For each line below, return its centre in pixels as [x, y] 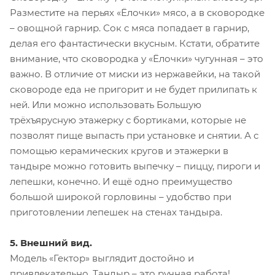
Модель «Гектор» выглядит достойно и [102, 258]
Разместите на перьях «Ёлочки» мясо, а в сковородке [137, 12]
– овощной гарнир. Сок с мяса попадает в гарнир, [130, 28]
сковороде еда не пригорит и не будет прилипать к [134, 89]
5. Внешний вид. [51, 242]
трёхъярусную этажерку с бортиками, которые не [128, 120]
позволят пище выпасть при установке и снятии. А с [134, 135]
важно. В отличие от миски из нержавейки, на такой [135, 74]
